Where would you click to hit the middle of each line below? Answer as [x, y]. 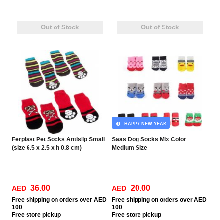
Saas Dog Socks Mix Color [149, 139]
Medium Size [130, 148]
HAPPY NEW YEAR [144, 124]
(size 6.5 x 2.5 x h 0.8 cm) [47, 148]
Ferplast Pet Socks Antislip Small [58, 139]
